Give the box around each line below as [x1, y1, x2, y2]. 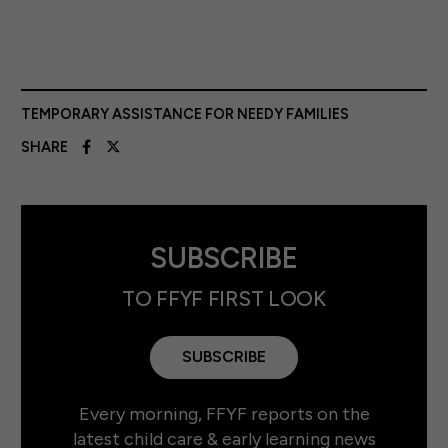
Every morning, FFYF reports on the [78, 403, 370, 426]
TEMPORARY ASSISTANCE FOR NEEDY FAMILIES [21, 104, 349, 123]
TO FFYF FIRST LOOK [122, 286, 326, 312]
